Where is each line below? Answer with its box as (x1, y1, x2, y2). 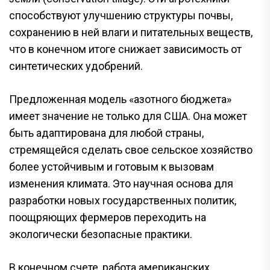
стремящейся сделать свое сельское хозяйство (9, 143, 253, 156)
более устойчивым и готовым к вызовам (9, 160, 214, 173)
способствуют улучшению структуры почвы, (9, 9, 233, 22)
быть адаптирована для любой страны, (9, 127, 204, 139)
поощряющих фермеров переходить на (9, 211, 206, 224)
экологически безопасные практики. (9, 228, 192, 240)
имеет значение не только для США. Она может (9, 110, 247, 122)
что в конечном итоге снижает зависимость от (9, 43, 242, 55)
